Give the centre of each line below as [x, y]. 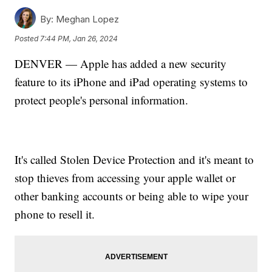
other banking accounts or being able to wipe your [132, 196]
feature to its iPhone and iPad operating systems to [131, 82]
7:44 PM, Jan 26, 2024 [79, 38]
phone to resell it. [55, 214]
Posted [28, 38]
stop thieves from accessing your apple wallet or [125, 178]
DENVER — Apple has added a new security [121, 64]
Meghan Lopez [87, 19]
